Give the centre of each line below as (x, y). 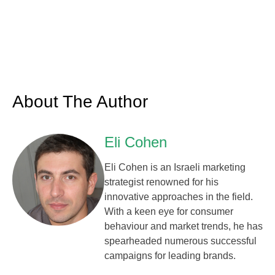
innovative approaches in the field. (179, 197)
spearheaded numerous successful (180, 241)
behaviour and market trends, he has (184, 227)
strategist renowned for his (161, 182)
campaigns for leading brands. (170, 256)
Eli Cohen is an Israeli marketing (175, 168)
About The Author (80, 102)
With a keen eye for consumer (169, 212)
